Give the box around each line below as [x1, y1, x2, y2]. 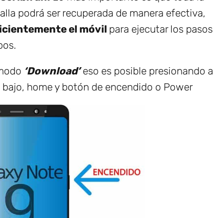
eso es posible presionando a [80, 64, 213, 77]
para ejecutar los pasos [109, 22, 213, 35]
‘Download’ [24, 64, 80, 77]
